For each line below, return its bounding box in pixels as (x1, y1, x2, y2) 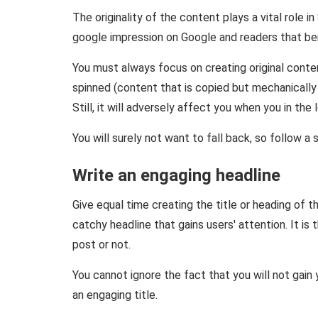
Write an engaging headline (72, 165, 280, 185)
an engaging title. (72, 287, 158, 302)
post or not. (72, 237, 131, 251)
